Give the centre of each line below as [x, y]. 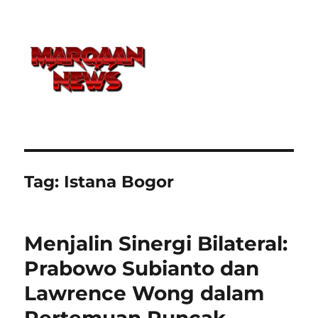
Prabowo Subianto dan [142, 268]
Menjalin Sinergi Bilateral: [156, 243]
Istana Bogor [119, 181]
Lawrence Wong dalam [144, 293]
